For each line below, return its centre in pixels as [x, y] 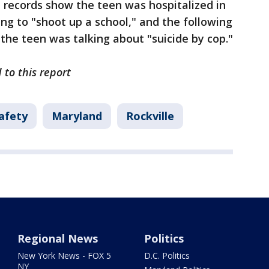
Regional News [58, 238]
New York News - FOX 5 [65, 255]
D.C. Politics [167, 255]
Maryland [77, 116]
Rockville [150, 116]
